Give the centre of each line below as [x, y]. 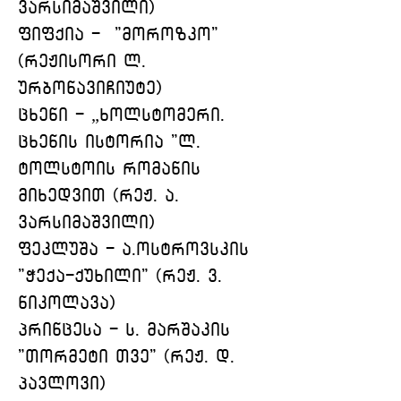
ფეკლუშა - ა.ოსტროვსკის [137, 249]
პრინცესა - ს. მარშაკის [128, 330]
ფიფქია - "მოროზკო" [118, 34]
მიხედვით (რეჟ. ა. [102, 196]
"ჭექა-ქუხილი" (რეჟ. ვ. [124, 276]
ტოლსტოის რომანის [113, 169]
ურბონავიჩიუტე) [90, 88]
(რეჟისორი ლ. [85, 61]
